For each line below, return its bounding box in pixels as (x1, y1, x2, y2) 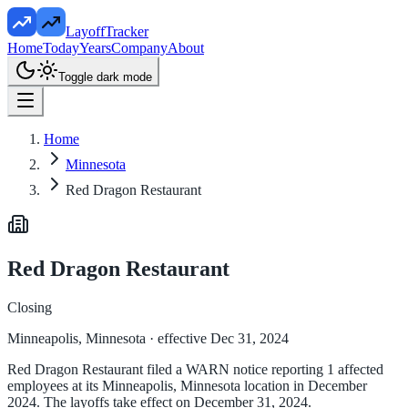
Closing (7, 299, 52, 315)
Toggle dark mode (58, 70, 152, 84)
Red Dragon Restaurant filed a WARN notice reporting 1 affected (7, 361, 383, 377)
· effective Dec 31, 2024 (146, 330, 289, 346)
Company (111, 40, 168, 56)
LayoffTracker (66, 24, 148, 39)
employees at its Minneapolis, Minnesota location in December (7, 377, 367, 393)
